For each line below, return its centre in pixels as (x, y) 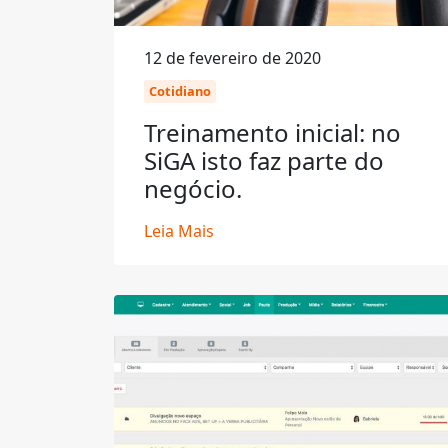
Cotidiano (180, 91)
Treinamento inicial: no (272, 132)
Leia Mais (179, 231)
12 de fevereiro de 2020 (232, 58)
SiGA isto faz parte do (264, 160)
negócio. (193, 188)
